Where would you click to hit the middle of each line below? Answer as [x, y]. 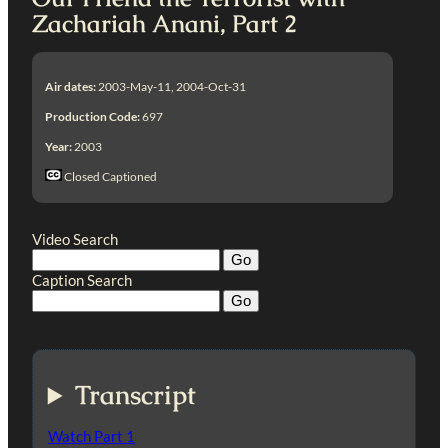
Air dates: [71, 86]
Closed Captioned [110, 176]
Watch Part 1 [91, 436]
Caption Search [82, 279]
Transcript [136, 395]
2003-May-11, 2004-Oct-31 [171, 86]
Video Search [75, 238]
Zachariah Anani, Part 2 [164, 24]
